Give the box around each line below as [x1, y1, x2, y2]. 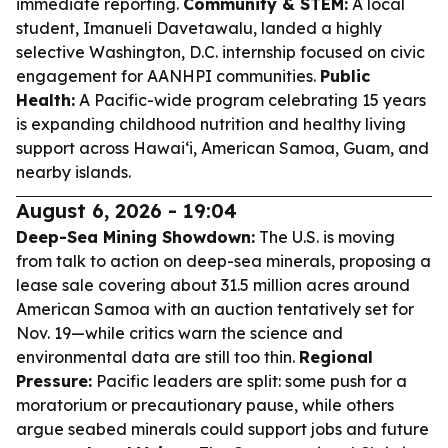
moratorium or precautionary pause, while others [16, 395, 394, 415]
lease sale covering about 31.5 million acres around [16, 275, 410, 295]
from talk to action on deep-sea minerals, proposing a [16, 251, 431, 271]
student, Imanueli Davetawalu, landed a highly [16, 18, 382, 38]
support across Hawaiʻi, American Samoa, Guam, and [16, 138, 429, 158]
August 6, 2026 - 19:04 [16, 198, 237, 223]
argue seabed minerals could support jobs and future [16, 419, 429, 439]
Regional [299, 347, 373, 367]
